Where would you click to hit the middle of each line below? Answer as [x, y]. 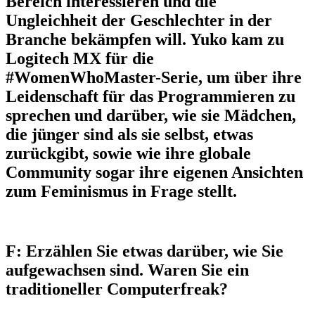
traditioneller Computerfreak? [117, 289]
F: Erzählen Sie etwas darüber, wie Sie [144, 251]
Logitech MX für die [80, 58]
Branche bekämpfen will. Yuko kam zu [145, 39]
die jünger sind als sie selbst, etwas [129, 134]
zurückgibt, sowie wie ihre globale [128, 153]
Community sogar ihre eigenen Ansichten [154, 172]
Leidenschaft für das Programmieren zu [150, 96]
